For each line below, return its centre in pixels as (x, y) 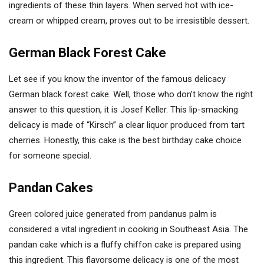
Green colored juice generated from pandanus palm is (113, 214)
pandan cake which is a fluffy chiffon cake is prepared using (125, 245)
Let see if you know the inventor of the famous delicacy (117, 79)
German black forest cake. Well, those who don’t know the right (131, 94)
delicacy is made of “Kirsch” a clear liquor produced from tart (127, 125)
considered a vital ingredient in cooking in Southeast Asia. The (128, 229)
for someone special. (50, 156)
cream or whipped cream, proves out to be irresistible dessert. (129, 21)
